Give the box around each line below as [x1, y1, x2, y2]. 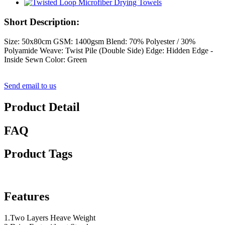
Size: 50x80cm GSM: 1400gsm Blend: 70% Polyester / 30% [4, 37, 195, 46]
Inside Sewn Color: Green [4, 55, 87, 64]
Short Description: [4, 17, 79, 27]
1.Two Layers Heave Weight [4, 213, 95, 222]
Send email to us [4, 81, 56, 90]
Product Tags [4, 147, 72, 161]
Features [4, 190, 49, 203]
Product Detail [4, 100, 80, 114]
